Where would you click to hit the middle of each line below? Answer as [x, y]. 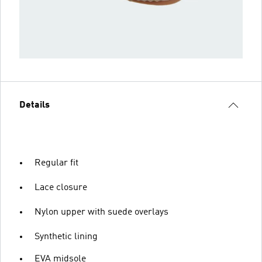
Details [35, 105]
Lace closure [61, 187]
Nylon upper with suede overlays [101, 212]
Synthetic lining [66, 237]
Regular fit [56, 163]
